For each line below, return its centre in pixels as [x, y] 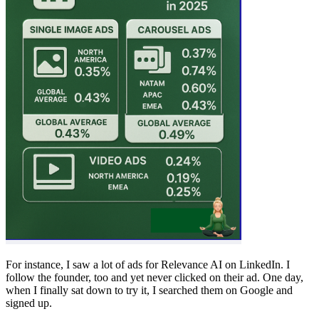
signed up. [29, 303]
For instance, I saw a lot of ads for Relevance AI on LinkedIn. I [148, 265]
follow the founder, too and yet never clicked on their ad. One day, [155, 278]
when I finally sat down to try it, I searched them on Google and [149, 291]
